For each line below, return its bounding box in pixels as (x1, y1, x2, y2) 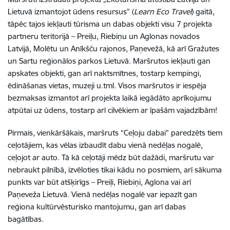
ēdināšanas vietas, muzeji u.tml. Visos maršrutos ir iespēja (8, 81, 206, 90)
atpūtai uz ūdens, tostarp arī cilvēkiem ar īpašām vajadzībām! (8, 105, 217, 115)
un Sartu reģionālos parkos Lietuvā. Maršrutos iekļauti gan (8, 56, 210, 66)
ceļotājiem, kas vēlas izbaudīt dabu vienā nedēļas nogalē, (8, 140, 203, 150)
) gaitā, (191, 7, 215, 16)
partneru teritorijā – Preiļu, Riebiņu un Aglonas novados (8, 31, 200, 41)
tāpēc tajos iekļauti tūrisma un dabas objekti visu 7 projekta (8, 19, 212, 29)
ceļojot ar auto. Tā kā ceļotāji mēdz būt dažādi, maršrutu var (8, 152, 214, 162)
